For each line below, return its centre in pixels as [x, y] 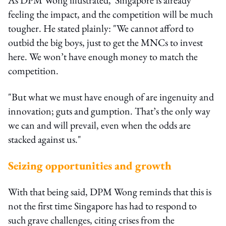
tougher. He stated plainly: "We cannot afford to [101, 28]
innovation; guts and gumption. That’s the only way [109, 111]
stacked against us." [45, 139]
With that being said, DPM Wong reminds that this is [110, 191]
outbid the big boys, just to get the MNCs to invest [105, 42]
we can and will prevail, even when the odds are [99, 125]
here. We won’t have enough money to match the [103, 56]
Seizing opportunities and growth [90, 165]
